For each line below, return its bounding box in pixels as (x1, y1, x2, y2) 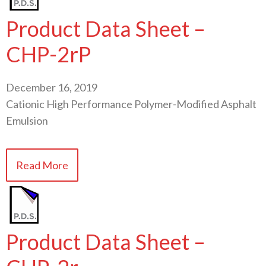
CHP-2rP (6, 40, 91, 67)
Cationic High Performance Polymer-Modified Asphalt (6, 97, 256, 110)
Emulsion (6, 113, 48, 127)
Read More (16, 159, 68, 172)
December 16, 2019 (6, 80, 97, 94)
